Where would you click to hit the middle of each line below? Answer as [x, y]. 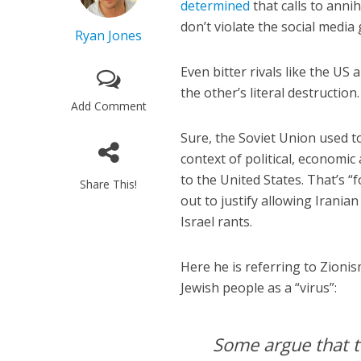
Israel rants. [217, 222]
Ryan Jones [109, 36]
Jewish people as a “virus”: [259, 288]
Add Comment [108, 106]
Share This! [109, 185]
